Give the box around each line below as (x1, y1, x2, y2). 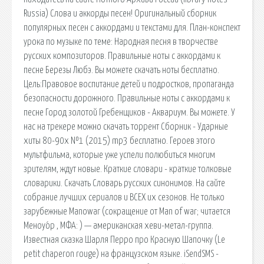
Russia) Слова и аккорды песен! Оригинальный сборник (24, 8, 216, 18)
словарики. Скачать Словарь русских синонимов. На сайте (24, 178, 225, 188)
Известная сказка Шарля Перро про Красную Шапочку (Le (24, 235, 225, 245)
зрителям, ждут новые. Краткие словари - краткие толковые (24, 164, 232, 174)
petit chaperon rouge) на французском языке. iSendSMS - (24, 249, 219, 259)
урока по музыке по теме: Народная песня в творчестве (24, 37, 218, 47)
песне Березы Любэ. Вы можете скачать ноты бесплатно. (24, 65, 219, 75)
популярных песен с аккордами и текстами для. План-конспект (24, 22, 240, 32)
